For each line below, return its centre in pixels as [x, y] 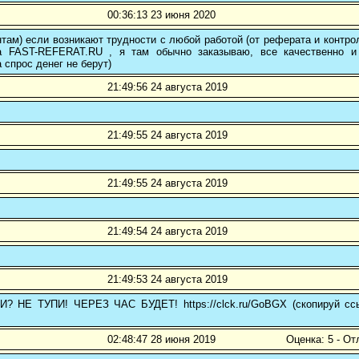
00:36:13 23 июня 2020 [161, 15]
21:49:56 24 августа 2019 [167, 87]
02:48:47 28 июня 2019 [161, 340]
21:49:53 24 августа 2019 [167, 280]
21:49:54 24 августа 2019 [167, 232]
